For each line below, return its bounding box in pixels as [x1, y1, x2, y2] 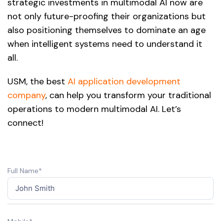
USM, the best [7, 75, 68, 87]
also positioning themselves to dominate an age [7, 24, 206, 36]
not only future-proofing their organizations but [7, 10, 206, 22]
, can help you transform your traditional [45, 89, 211, 101]
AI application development [68, 75, 181, 87]
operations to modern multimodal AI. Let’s [7, 103, 181, 115]
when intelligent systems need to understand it [7, 37, 202, 50]
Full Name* [7, 166, 42, 175]
